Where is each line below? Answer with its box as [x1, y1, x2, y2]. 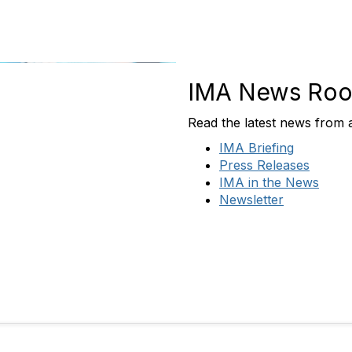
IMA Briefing [219, 140, 294, 156]
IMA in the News [219, 174, 319, 190]
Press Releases [219, 157, 310, 173]
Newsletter [219, 192, 284, 207]
